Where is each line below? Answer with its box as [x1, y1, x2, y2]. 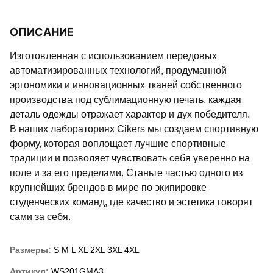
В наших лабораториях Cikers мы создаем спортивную [10, 124, 258, 134]
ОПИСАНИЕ [18, 26, 74, 38]
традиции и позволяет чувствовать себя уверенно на [10, 153, 250, 163]
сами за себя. [10, 211, 71, 222]
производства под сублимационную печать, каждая [10, 94, 241, 105]
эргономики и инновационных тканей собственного [10, 80, 242, 90]
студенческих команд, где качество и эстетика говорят [10, 197, 253, 207]
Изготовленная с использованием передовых [10, 51, 217, 61]
